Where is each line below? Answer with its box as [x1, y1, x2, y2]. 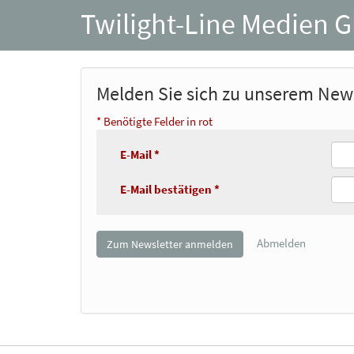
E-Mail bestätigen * [120, 182, 220, 198]
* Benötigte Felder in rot [96, 114, 213, 130]
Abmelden [257, 235, 306, 250]
